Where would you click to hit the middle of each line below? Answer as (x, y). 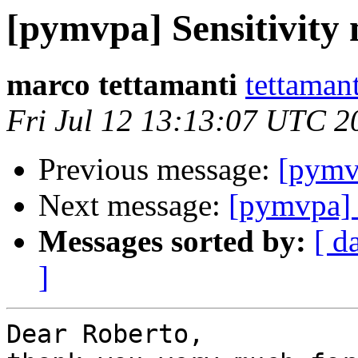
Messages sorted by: (172, 241)
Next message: (133, 205)
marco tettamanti (122, 85)
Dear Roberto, (105, 334)
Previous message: (158, 169)
